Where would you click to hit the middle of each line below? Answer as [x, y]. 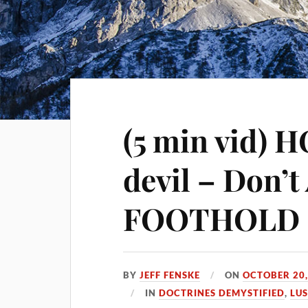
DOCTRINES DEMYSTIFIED [222, 293]
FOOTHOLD [212, 218]
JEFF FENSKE [170, 275]
